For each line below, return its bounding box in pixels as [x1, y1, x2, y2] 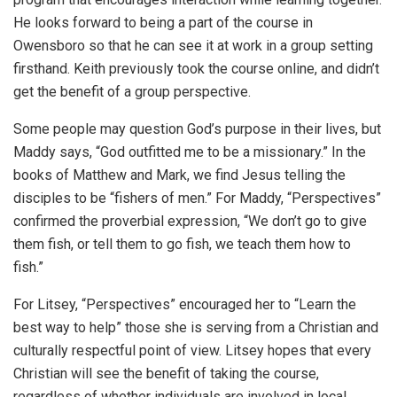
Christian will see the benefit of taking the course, [13, 365, 319, 383]
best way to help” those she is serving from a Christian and [13, 319, 378, 337]
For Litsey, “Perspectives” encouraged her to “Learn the [13, 296, 356, 314]
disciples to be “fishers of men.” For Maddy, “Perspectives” [13, 190, 381, 207]
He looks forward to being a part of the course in [13, 14, 313, 32]
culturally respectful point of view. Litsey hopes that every [13, 342, 371, 360]
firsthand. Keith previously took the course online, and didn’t [13, 60, 379, 78]
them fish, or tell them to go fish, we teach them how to [13, 236, 351, 253]
